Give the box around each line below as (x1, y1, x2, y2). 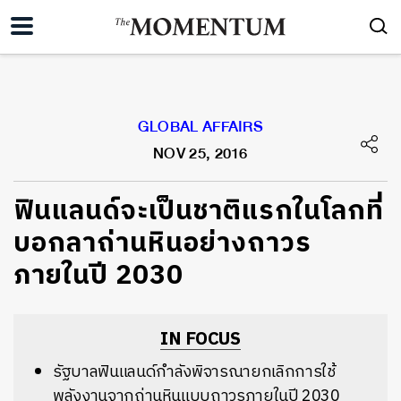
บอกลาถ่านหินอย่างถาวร (13, 222, 311, 266)
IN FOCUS (160, 325, 241, 354)
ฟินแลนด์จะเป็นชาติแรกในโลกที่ (13, 190, 384, 234)
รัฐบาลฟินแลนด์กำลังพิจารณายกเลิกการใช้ (53, 359, 336, 386)
